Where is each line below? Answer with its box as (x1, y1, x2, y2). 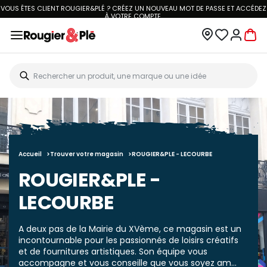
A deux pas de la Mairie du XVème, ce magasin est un (18, 223, 241, 235)
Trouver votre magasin (50, 150, 123, 159)
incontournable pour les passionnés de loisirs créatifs (18, 234, 238, 246)
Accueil (18, 150, 42, 159)
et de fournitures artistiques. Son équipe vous (18, 246, 207, 257)
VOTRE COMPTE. (111, 11, 162, 21)
